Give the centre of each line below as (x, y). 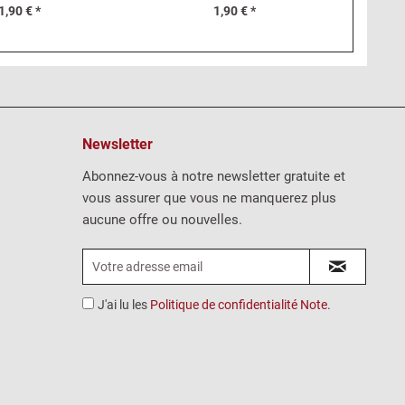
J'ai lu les (124, 305)
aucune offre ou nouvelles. (162, 220)
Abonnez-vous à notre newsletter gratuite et (214, 176)
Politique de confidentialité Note (239, 305)
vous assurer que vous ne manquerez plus (209, 198)
